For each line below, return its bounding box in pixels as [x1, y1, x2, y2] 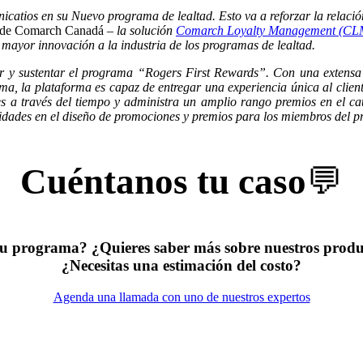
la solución [117, 23, 176, 37]
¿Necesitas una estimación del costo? [62, 256, 301, 274]
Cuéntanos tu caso [20, 160, 306, 202]
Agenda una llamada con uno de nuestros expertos [53, 289, 310, 304]
